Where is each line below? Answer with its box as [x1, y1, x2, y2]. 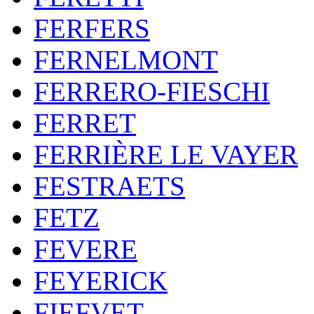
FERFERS [34, 13, 150, 43]
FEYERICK [34, 266, 168, 296]
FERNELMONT [34, 45, 218, 75]
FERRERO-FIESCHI [34, 76, 270, 107]
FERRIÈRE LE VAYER [34, 139, 298, 170]
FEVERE [34, 234, 137, 264]
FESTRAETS [34, 171, 185, 201]
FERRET [34, 108, 136, 138]
